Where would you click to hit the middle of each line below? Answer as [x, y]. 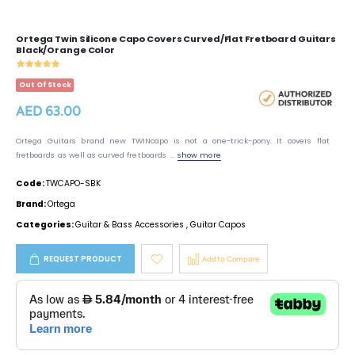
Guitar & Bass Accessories [130, 225]
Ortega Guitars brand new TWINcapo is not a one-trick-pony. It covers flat [173, 141]
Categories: [46, 225]
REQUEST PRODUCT [83, 259]
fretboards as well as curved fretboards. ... [97, 155]
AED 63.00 [48, 112]
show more [199, 155]
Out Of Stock [45, 85]
